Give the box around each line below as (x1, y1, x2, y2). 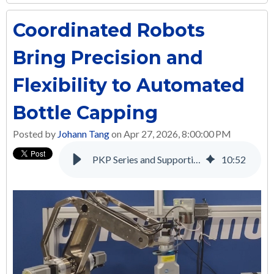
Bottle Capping (13, 102, 158, 124)
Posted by (13, 128, 57, 139)
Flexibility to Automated (13, 74, 245, 97)
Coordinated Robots (13, 19, 205, 42)
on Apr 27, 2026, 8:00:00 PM (109, 128, 231, 139)
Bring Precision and (13, 46, 203, 69)
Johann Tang (57, 128, 109, 139)
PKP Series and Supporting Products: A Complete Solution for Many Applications (193, 154, 201, 165)
